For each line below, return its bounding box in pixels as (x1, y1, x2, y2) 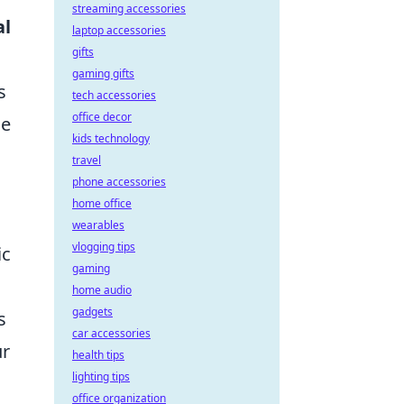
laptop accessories (72, 23, 166, 38)
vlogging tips (72, 239, 135, 254)
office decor (72, 109, 132, 124)
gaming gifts (72, 66, 134, 81)
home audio (72, 282, 132, 298)
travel (72, 152, 101, 168)
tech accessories (72, 87, 156, 103)
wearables (72, 217, 124, 233)
